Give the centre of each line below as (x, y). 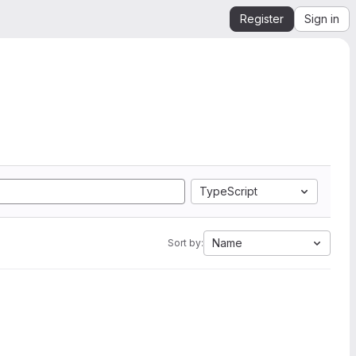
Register (262, 19)
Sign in (322, 19)
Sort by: (186, 243)
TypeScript (228, 191)
